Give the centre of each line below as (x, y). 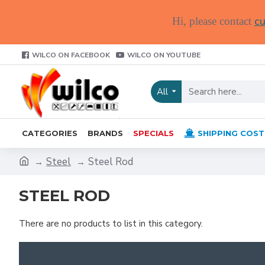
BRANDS (105, 133)
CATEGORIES (50, 133)
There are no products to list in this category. (111, 223)
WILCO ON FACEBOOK (71, 55)
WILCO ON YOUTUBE (164, 55)
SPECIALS (153, 133)
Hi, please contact (213, 21)
